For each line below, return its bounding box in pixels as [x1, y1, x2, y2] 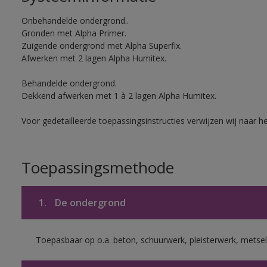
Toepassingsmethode [21, 157, 174, 178]
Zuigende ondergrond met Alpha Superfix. [21, 40, 182, 51]
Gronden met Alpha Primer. [21, 27, 126, 39]
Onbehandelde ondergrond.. [21, 15, 129, 26]
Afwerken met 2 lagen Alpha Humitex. [21, 52, 166, 64]
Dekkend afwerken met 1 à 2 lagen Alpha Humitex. [21, 90, 216, 101]
